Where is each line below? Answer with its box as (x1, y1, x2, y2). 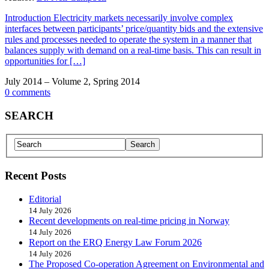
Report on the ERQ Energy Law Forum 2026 (29, 237, 202, 247)
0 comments (5, 87, 50, 98)
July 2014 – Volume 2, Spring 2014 (5, 76, 140, 87)
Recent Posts (5, 169, 66, 182)
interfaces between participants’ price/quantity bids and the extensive (5, 23, 263, 34)
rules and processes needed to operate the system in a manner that (5, 34, 252, 45)
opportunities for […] (5, 56, 85, 67)
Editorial (29, 193, 61, 204)
